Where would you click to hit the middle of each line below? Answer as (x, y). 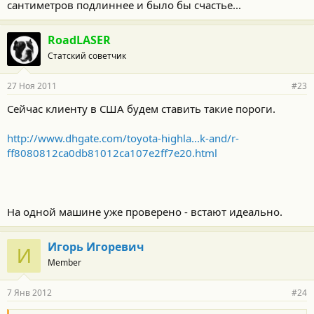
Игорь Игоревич (96, 246)
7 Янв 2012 (29, 292)
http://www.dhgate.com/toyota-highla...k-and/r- (123, 138)
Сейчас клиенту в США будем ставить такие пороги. (141, 108)
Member (64, 262)
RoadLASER (79, 40)
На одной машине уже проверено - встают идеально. (145, 211)
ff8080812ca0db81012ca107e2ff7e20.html (112, 152)
